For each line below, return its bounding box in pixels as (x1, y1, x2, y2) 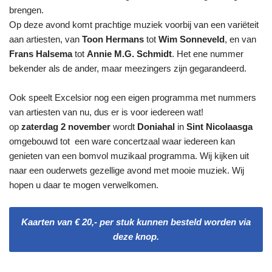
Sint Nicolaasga (186, 121, 253, 132)
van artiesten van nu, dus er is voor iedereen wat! (9, 107, 203, 118)
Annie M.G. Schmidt (87, 49, 172, 59)
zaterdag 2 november (21, 121, 110, 132)
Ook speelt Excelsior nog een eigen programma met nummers (9, 92, 256, 103)
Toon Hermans (82, 34, 144, 45)
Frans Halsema (9, 49, 72, 59)
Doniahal (137, 121, 177, 132)
